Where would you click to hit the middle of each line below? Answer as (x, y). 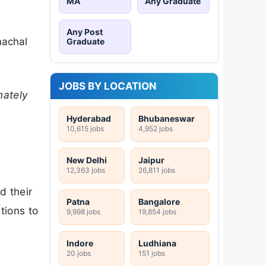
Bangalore (159, 201)
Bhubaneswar (167, 118)
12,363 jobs (86, 170)
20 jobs (79, 253)
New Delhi (87, 160)
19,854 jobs (157, 211)
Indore (80, 243)
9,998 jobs (83, 211)
